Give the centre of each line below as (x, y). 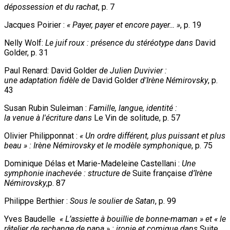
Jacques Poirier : (35, 25)
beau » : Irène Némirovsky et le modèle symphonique (98, 145)
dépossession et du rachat (51, 7)
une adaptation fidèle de (48, 80)
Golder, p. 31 (26, 52)
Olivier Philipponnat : (42, 136)
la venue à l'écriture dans (49, 118)
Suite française (160, 173)
